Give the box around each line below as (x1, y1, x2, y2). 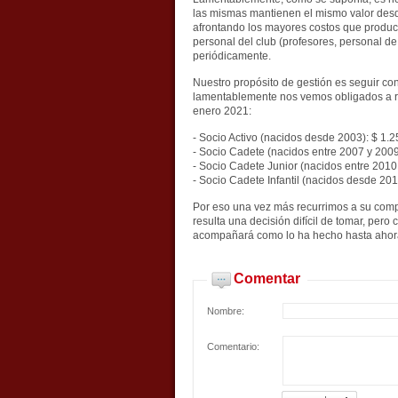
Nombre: (206, 306, 244, 316)
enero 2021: (192, 105, 251, 117)
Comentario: (206, 341, 259, 352)
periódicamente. (192, 50, 271, 62)
